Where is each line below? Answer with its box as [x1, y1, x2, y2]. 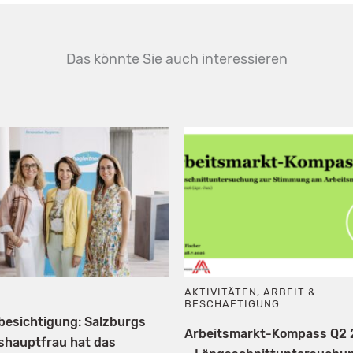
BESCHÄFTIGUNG [184, 297, 281, 310]
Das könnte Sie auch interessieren [65, 50, 288, 68]
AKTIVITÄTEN [184, 285, 258, 298]
